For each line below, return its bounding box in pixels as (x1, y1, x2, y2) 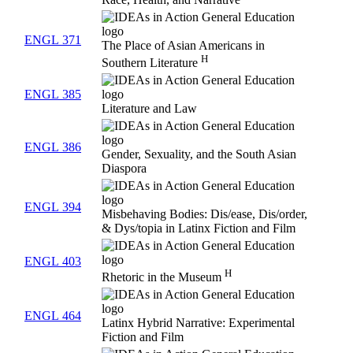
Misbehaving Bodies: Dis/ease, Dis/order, (102, 207, 307, 221)
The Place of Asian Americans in (102, 39, 265, 53)
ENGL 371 (24, 33, 81, 47)
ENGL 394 (24, 200, 81, 214)
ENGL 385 (24, 87, 81, 102)
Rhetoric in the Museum (102, 270, 225, 284)
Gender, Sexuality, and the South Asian (102, 147, 296, 162)
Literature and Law (102, 102, 197, 116)
